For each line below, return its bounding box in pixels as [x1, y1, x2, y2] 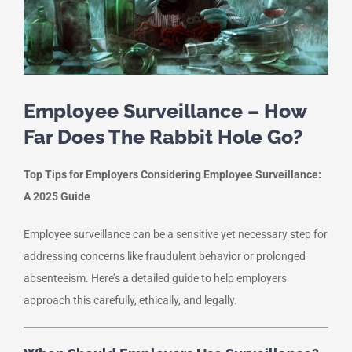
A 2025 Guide [24, 190, 90, 203]
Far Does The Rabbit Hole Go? [24, 125, 302, 149]
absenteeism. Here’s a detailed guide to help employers [24, 272, 287, 285]
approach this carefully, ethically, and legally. [24, 294, 237, 307]
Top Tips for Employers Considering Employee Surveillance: [24, 168, 321, 181]
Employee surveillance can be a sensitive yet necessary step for [24, 228, 328, 241]
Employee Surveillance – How [24, 99, 306, 123]
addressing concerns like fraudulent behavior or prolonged [24, 250, 306, 263]
